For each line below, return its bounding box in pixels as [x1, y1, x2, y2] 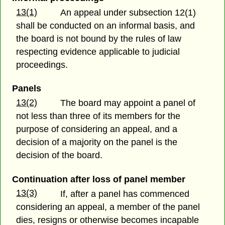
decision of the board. [16, 150, 103, 161]
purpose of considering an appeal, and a [16, 124, 178, 135]
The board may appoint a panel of [60, 98, 196, 108]
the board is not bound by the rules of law [16, 34, 182, 44]
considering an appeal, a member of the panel [16, 201, 200, 212]
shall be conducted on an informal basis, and [16, 21, 195, 31]
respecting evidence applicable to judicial [16, 47, 180, 57]
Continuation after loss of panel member [12, 174, 185, 184]
